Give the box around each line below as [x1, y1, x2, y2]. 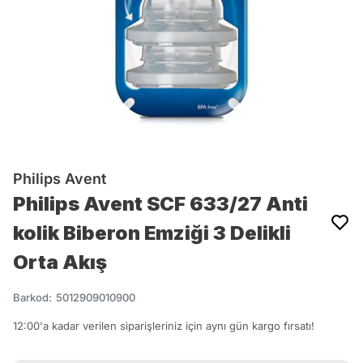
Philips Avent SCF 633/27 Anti [13, 192, 308, 216]
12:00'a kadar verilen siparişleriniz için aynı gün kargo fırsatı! [13, 319, 314, 332]
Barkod [13, 291, 49, 304]
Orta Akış [13, 250, 107, 274]
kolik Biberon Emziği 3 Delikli [13, 221, 291, 245]
